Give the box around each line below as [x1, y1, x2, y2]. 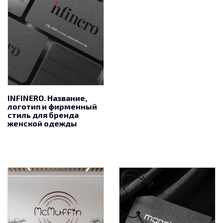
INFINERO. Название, [7, 93, 87, 103]
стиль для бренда [7, 110, 79, 119]
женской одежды [7, 118, 77, 128]
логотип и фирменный [7, 101, 97, 111]
